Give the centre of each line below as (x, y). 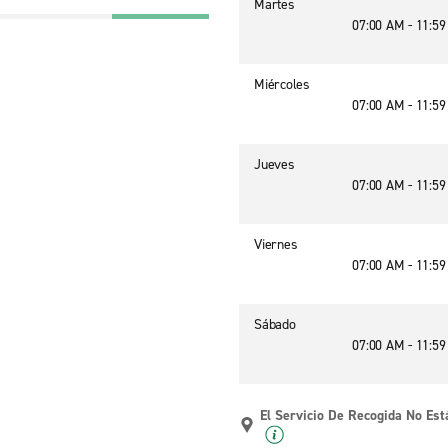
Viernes (276, 244)
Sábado (275, 324)
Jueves (274, 164)
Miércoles (282, 84)
